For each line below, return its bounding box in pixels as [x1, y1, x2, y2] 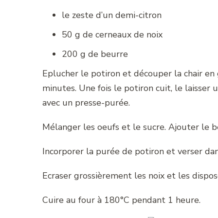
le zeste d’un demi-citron [62, 9, 162, 21]
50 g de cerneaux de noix [62, 28, 163, 40]
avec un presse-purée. [42, 96, 130, 109]
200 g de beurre [62, 48, 128, 60]
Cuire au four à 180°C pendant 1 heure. [42, 194, 200, 206]
